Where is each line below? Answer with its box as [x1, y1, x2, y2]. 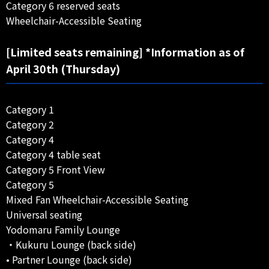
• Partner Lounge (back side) [6, 252, 132, 267]
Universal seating [6, 207, 82, 222]
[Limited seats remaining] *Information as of [6, 43, 244, 59]
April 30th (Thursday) [6, 60, 120, 76]
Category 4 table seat [6, 147, 101, 162]
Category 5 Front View [6, 162, 105, 177]
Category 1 [6, 101, 54, 116]
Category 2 [6, 116, 54, 131]
